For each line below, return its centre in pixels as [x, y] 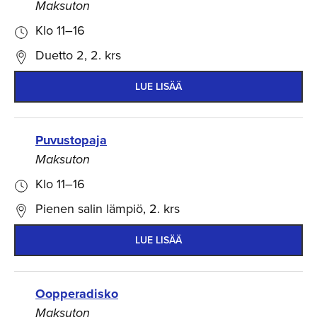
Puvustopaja [71, 140]
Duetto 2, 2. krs [78, 55]
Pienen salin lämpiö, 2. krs [108, 208]
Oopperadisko [77, 293]
